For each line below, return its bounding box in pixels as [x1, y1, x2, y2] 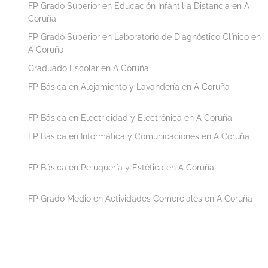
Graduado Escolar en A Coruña [28, 63, 149, 73]
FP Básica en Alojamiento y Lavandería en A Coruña [28, 81, 230, 92]
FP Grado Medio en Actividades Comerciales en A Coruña [28, 193, 252, 203]
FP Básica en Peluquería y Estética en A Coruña [28, 162, 214, 172]
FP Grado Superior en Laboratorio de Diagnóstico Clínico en [28, 32, 261, 42]
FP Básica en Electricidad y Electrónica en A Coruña [28, 112, 232, 123]
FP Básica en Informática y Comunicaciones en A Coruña [28, 131, 249, 141]
